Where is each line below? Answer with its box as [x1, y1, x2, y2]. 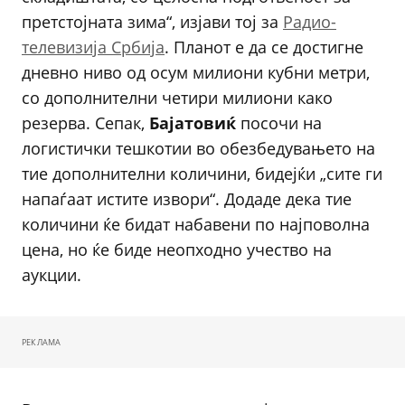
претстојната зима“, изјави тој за [22, 11, 283, 33]
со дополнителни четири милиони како [22, 87, 333, 108]
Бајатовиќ [149, 112, 240, 134]
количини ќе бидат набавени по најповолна [22, 213, 370, 235]
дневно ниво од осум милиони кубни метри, [22, 61, 370, 83]
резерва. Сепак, [22, 112, 149, 134]
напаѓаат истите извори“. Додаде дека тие [22, 188, 352, 210]
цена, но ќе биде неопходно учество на [22, 239, 332, 260]
